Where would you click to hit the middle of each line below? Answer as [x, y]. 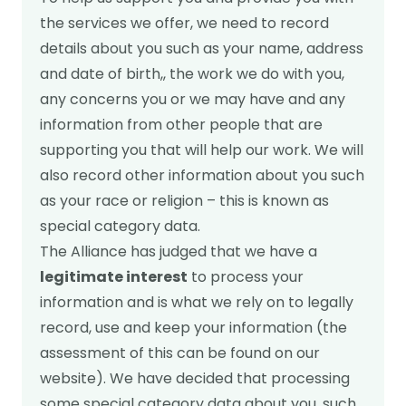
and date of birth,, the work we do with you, [192, 74]
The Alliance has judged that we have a [179, 251]
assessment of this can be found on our [180, 353]
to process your [246, 277]
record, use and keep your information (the [193, 328]
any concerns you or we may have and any [193, 99]
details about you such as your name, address [202, 48]
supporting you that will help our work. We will [202, 150]
